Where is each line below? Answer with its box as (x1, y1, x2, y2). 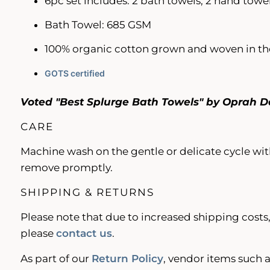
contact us (55, 227, 112, 239)
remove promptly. (20, 161, 113, 174)
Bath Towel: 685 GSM (44, 18, 151, 31)
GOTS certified (44, 67, 105, 78)
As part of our (20, 252, 92, 265)
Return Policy (91, 252, 163, 265)
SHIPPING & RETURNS (20, 186, 154, 198)
